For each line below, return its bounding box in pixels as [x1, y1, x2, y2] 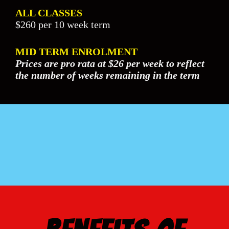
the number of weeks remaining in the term [15, 70, 200, 81]
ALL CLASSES [15, 7, 82, 18]
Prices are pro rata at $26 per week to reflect [15, 58, 204, 69]
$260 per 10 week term [15, 19, 113, 30]
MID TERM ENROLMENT [15, 46, 138, 57]
